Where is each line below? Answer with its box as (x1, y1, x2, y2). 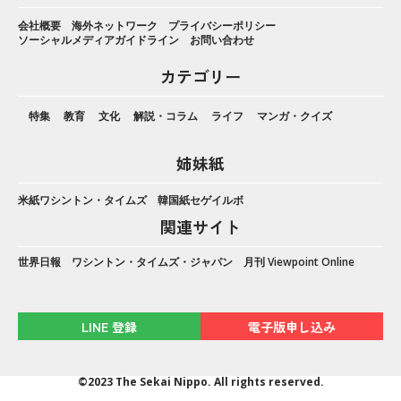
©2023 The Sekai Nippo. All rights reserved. (77, 373, 324, 389)
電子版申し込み (248, 317, 336, 336)
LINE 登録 (81, 317, 137, 336)
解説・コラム (133, 107, 198, 124)
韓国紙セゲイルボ (158, 192, 243, 208)
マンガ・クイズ (257, 107, 332, 124)
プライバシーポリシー (168, 17, 276, 33)
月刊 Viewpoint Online (243, 253, 354, 269)
